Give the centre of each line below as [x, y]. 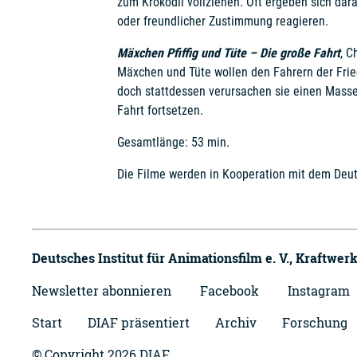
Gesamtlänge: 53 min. [173, 142]
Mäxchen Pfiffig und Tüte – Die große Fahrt [228, 53]
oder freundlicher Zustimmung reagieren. [222, 21]
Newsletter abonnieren [102, 290]
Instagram [319, 290]
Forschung [315, 322]
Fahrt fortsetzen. [160, 110]
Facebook [229, 290]
